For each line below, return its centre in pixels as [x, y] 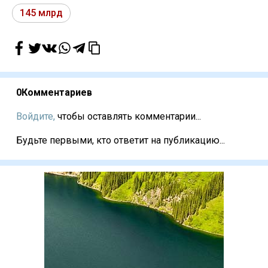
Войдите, [36, 117]
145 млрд [41, 13]
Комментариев [57, 93]
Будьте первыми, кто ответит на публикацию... [121, 141]
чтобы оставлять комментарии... [128, 117]
